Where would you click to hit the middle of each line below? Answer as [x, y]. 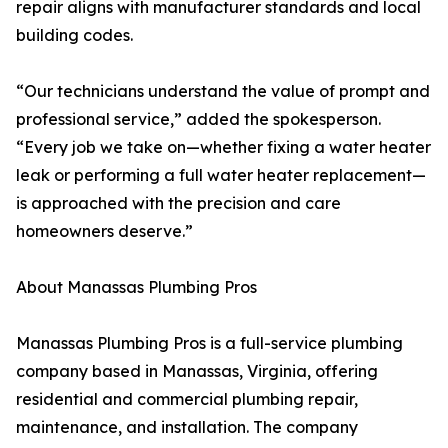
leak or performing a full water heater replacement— [221, 175]
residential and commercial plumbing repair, [187, 399]
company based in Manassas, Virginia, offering [197, 371]
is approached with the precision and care [178, 203]
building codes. [74, 35]
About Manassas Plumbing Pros [136, 287]
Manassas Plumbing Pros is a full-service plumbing [209, 343]
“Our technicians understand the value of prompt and [223, 91]
